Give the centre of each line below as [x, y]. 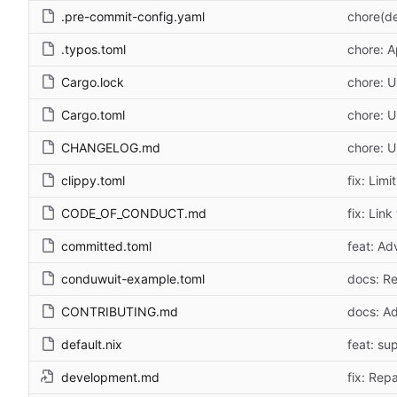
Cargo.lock [93, 82]
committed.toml [106, 245]
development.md [110, 377]
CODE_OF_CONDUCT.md [134, 213]
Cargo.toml [93, 114]
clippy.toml [93, 180]
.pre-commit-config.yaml [133, 16]
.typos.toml [93, 49]
